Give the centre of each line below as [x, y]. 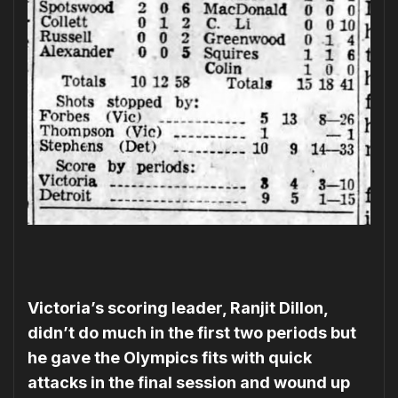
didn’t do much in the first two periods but [192, 332]
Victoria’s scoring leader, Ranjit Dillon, [178, 307]
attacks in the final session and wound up [189, 382]
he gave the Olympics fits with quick [170, 357]
